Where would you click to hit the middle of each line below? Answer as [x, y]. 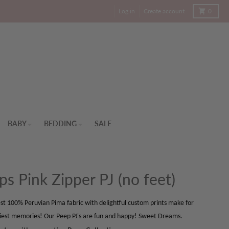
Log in [127, 11]
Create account [164, 11]
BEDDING [60, 124]
